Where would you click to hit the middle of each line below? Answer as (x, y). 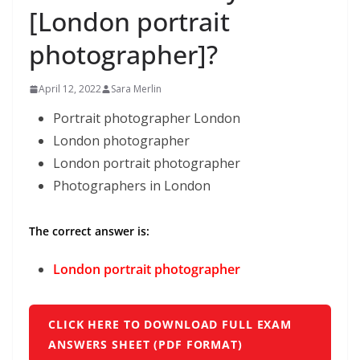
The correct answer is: (89, 231)
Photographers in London (132, 186)
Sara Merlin (136, 89)
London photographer (121, 141)
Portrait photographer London (147, 118)
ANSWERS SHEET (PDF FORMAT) (145, 344)
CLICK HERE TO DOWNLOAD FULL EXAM (170, 324)
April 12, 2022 (70, 89)
